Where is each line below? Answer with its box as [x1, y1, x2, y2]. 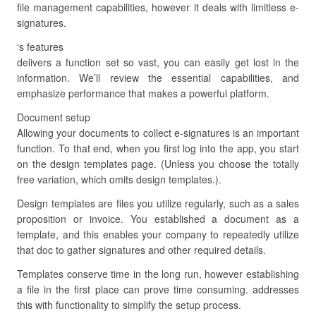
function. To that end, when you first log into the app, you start [17, 141, 299, 155]
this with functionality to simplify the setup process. [17, 298, 241, 312]
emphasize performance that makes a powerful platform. [17, 86, 269, 100]
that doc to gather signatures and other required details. [17, 243, 266, 257]
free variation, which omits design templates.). [17, 172, 221, 186]
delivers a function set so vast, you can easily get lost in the [17, 55, 299, 69]
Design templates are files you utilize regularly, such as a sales [17, 196, 299, 210]
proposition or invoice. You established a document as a [17, 212, 299, 226]
